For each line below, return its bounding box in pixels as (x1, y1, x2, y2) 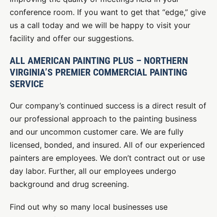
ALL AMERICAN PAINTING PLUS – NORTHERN (10, 55, 188, 66)
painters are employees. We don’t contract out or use (10, 153, 205, 163)
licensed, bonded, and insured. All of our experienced (10, 140, 205, 150)
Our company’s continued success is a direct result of (10, 101, 206, 110)
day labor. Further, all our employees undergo (10, 166, 176, 176)
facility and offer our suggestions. (10, 33, 134, 43)
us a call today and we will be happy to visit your (10, 20, 190, 30)
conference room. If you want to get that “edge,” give (10, 7, 206, 17)
